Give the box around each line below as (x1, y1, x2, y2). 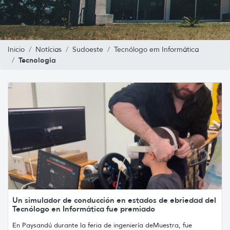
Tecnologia (18, 55, 56, 65)
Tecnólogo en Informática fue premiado (12, 203, 155, 214)
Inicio (8, 45, 25, 54)
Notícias (35, 45, 62, 54)
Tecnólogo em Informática (114, 45, 199, 54)
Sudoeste (72, 45, 103, 54)
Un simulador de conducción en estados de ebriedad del (12, 195, 216, 205)
